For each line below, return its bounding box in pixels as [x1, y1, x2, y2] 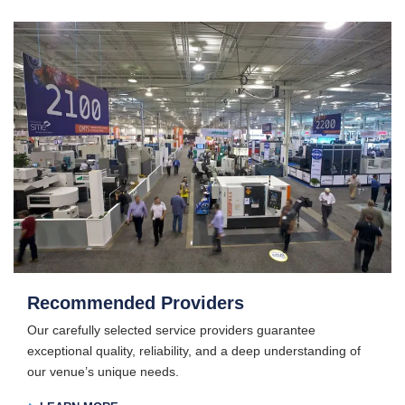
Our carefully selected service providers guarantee [27, 323, 316, 338]
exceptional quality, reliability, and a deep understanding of [27, 344, 361, 359]
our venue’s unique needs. [27, 364, 179, 380]
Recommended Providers [27, 293, 244, 314]
